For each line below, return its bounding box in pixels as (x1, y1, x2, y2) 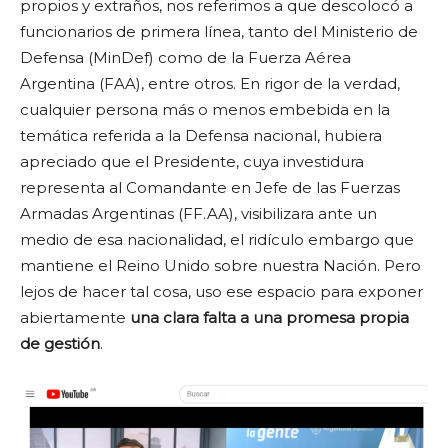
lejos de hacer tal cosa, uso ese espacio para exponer (20, 282, 423, 301)
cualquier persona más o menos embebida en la (20, 100, 390, 119)
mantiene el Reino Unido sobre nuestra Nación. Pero (20, 256, 421, 275)
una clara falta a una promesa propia (130, 308, 409, 327)
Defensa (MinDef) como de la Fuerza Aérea (20, 48, 351, 67)
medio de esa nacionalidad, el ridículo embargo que (20, 230, 414, 249)
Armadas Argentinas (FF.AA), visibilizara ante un (20, 204, 377, 223)
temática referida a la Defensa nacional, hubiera (20, 126, 382, 145)
